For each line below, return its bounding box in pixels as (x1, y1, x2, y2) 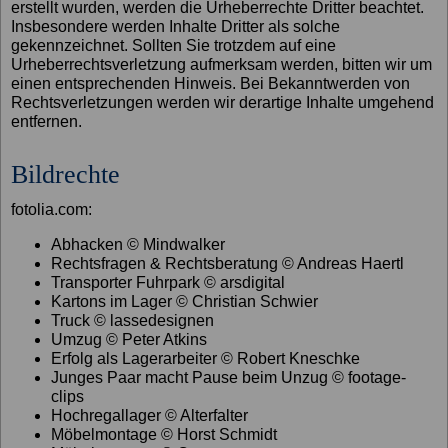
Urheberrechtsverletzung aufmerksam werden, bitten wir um (11, 55, 433, 73)
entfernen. (11, 112, 83, 130)
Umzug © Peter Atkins (51, 331, 208, 349)
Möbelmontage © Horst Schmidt (51, 426, 278, 444)
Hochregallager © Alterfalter (51, 407, 249, 425)
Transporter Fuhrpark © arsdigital (51, 274, 286, 292)
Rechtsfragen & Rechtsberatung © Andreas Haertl (51, 255, 405, 273)
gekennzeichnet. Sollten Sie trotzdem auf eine (11, 36, 337, 54)
